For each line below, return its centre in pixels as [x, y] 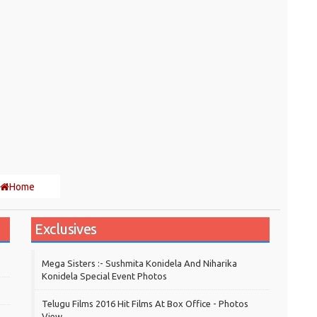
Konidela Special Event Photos [104, 276]
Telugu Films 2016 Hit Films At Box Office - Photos [145, 304]
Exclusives [66, 229]
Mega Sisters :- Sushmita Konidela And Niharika [139, 264]
